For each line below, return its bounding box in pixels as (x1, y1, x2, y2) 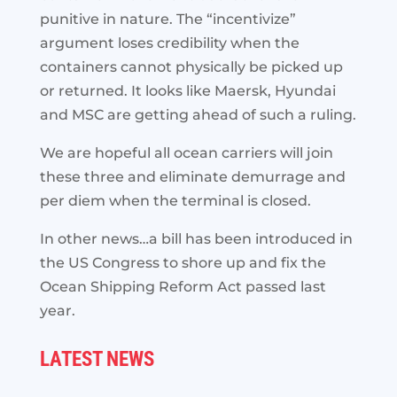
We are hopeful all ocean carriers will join (39, 144, 333, 161)
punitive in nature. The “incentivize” (39, 11, 296, 27)
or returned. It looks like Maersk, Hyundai (39, 82, 336, 99)
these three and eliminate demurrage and (39, 168, 346, 185)
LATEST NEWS (39, 347, 154, 371)
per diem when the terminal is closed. (39, 192, 311, 209)
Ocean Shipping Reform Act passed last (39, 278, 326, 295)
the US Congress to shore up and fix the (39, 254, 326, 271)
